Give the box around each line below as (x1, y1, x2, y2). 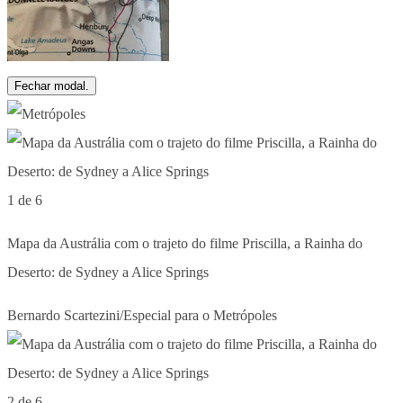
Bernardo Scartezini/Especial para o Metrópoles (7, 307, 277, 323)
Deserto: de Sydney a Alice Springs (7, 264, 209, 280)
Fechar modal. (14, 78, 89, 93)
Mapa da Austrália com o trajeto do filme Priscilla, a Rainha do (7, 235, 363, 251)
